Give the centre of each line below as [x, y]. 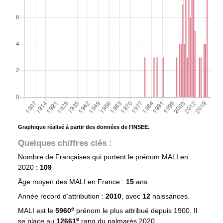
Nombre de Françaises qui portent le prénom [90, 157]
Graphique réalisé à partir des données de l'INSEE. [83, 127]
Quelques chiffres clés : [65, 143]
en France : [106, 182]
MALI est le [36, 211]
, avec [132, 196]
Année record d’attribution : [61, 196]
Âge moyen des [43, 182]
